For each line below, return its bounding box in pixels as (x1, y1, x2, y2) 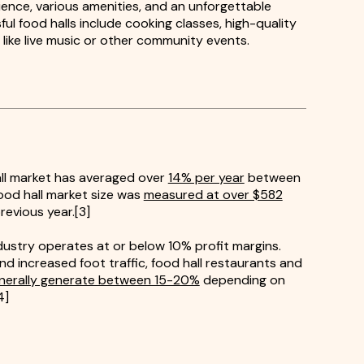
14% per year (167, 168, 245, 186)
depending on (199, 271, 285, 288)
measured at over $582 (143, 185, 283, 203)
